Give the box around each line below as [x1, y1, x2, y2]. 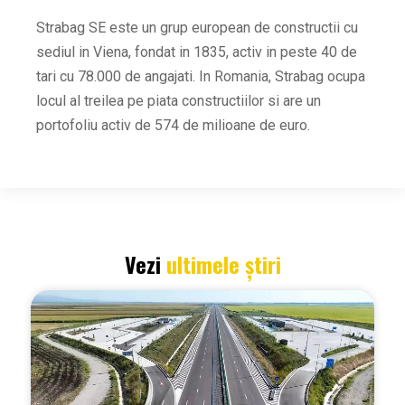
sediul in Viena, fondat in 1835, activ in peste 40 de [36, 43, 357, 61]
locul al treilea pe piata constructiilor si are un [36, 92, 321, 110]
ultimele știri [165, 248, 281, 281]
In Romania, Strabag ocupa [199, 68, 365, 86]
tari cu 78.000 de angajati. [36, 68, 199, 86]
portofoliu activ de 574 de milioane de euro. [36, 117, 310, 135]
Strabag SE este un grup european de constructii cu [36, 19, 358, 37]
